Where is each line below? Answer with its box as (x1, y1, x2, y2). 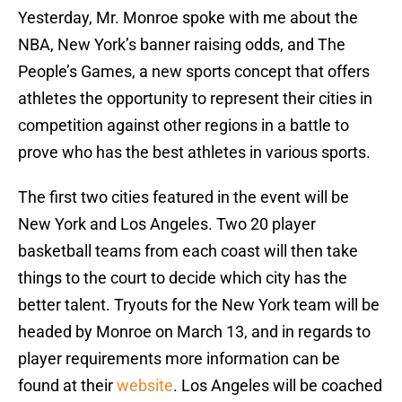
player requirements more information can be (18, 349, 340, 369)
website (117, 376, 173, 396)
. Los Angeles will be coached (173, 376, 382, 396)
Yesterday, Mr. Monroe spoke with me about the (18, 8, 358, 28)
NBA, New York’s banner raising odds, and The (18, 35, 345, 55)
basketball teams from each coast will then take (18, 241, 358, 261)
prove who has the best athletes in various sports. (18, 143, 371, 162)
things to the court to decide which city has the (18, 268, 347, 288)
